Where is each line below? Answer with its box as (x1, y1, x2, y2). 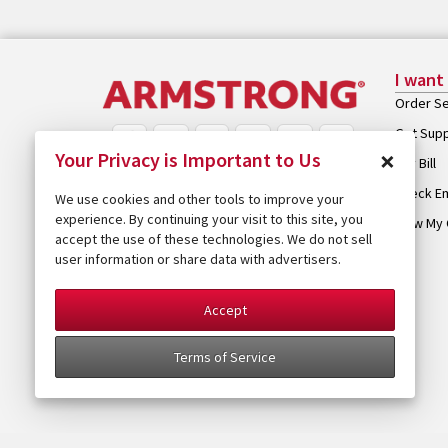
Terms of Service (174, 348, 276, 366)
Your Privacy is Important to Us (55, 147, 321, 172)
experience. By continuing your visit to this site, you (55, 210, 363, 228)
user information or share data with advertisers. (55, 250, 341, 268)
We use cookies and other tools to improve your (55, 190, 344, 208)
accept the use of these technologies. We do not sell (55, 230, 372, 248)
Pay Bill (394, 154, 436, 172)
